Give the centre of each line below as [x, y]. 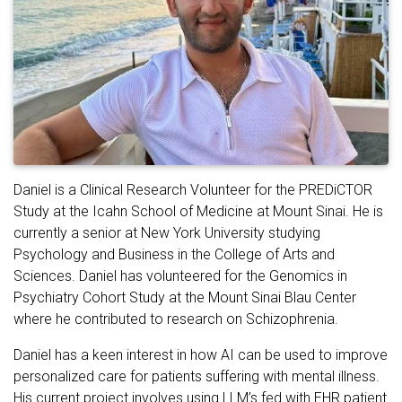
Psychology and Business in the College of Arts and [174, 254]
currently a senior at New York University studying [167, 233]
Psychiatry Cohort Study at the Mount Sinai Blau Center [185, 297]
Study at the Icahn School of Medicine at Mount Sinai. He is [198, 211]
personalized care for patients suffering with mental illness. [197, 376]
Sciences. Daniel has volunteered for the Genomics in [180, 276]
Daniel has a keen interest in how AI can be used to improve [201, 355]
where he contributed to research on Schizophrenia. [176, 319]
